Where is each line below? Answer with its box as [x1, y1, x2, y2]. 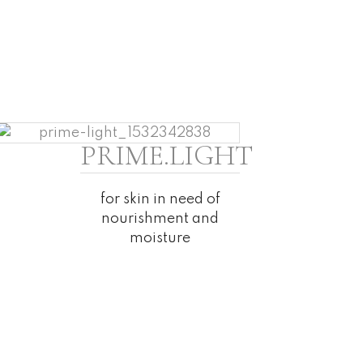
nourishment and [101, 211, 220, 227]
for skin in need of [100, 192, 220, 207]
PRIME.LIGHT [80, 139, 254, 173]
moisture [130, 231, 191, 246]
